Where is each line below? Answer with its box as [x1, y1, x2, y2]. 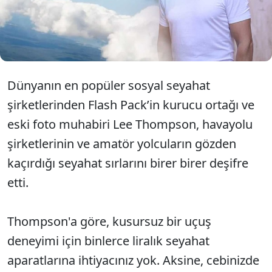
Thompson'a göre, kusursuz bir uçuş [7, 213, 211, 229]
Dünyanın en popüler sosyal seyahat [7, 77, 210, 93]
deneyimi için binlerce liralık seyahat [7, 233, 209, 249]
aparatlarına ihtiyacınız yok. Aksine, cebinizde [7, 252, 259, 268]
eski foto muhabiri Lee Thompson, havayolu [7, 116, 253, 132]
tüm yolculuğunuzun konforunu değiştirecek [37, 15, 244, 28]
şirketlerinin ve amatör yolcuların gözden [7, 135, 236, 152]
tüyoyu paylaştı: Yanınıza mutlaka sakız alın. [37, 29, 236, 42]
